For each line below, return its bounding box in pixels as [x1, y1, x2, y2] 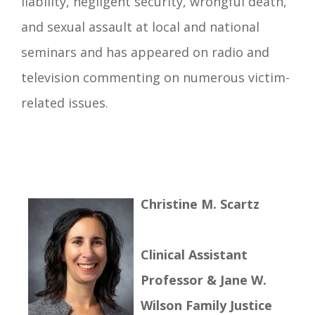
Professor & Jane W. [141, 271, 266, 288]
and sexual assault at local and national [21, 18, 259, 35]
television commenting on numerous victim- [21, 68, 290, 86]
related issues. [21, 94, 108, 111]
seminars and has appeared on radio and [21, 43, 269, 60]
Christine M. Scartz [141, 195, 263, 212]
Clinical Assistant [141, 245, 247, 263]
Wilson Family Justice [141, 296, 272, 314]
